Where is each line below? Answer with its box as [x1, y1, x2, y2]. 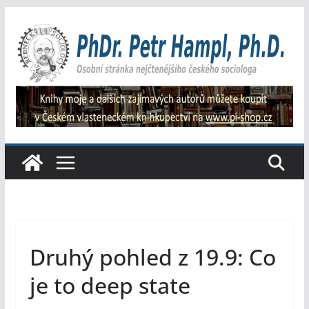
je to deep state [29, 270, 190, 301]
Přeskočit [3, 8, 53, 23]
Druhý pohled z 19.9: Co [29, 242, 276, 272]
